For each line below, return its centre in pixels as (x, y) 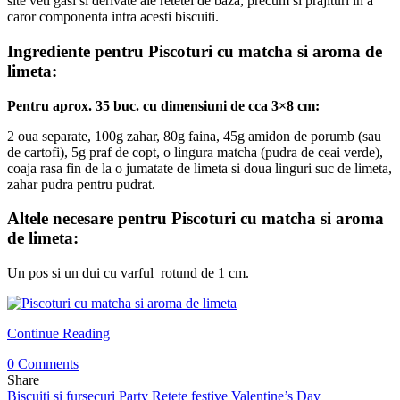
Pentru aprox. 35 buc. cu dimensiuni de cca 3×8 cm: (163, 105)
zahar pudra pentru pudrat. (81, 184)
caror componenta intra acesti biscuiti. (113, 17)
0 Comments (43, 364)
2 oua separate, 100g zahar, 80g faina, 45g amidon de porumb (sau (194, 136)
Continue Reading (58, 334)
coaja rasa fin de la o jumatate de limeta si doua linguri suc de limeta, (200, 168)
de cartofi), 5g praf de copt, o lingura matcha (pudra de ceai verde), (195, 152)
